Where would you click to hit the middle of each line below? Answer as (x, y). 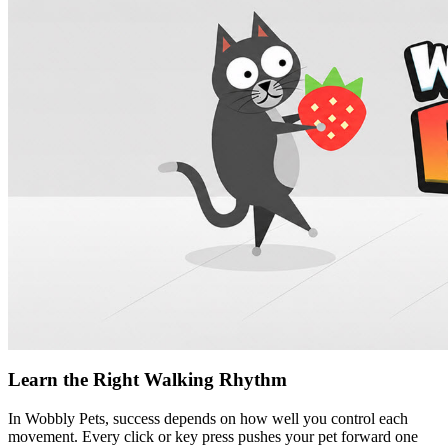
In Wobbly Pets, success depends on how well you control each (208, 418)
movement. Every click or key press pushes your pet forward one (213, 436)
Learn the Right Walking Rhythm (147, 379)
